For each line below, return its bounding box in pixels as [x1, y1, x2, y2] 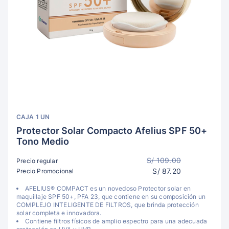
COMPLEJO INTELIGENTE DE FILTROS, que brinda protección [16, 201, 199, 209]
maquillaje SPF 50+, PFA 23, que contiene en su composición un [16, 193, 206, 200]
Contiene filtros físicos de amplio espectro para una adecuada [25, 217, 208, 225]
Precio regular [16, 157, 58, 165]
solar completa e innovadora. [16, 209, 102, 217]
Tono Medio [16, 136, 69, 147]
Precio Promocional [16, 167, 74, 175]
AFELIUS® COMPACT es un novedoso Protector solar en [25, 185, 191, 192]
